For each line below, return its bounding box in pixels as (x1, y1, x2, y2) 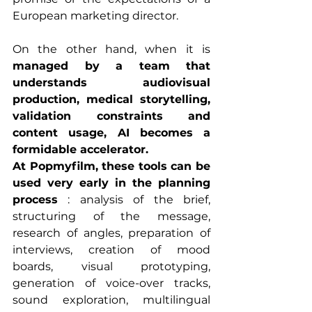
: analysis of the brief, (58, 193, 210, 207)
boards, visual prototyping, (13, 260, 210, 274)
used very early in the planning (13, 176, 210, 190)
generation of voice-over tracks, (13, 276, 210, 290)
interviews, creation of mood (13, 243, 210, 257)
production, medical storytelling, (13, 93, 210, 107)
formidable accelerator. (13, 143, 148, 157)
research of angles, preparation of (13, 226, 210, 240)
